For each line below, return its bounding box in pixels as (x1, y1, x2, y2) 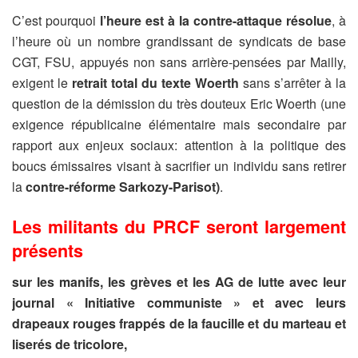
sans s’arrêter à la (239, 74, 346, 93)
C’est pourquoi (12, 11, 100, 30)
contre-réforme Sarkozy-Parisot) (26, 177, 220, 197)
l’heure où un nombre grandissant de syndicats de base (12, 32, 346, 51)
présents (12, 237, 83, 263)
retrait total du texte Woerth (72, 74, 239, 93)
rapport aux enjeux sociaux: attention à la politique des (12, 136, 346, 155)
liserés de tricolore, (12, 334, 127, 353)
